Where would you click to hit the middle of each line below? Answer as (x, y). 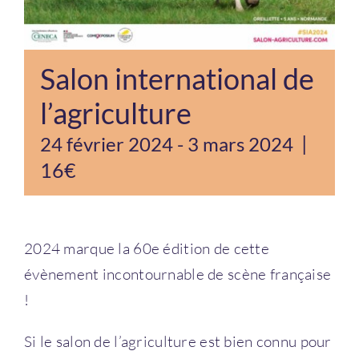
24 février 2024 (107, 143)
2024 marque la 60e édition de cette (147, 248)
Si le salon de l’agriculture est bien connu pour (178, 341)
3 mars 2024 (240, 143)
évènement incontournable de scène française (178, 274)
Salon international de (177, 79)
